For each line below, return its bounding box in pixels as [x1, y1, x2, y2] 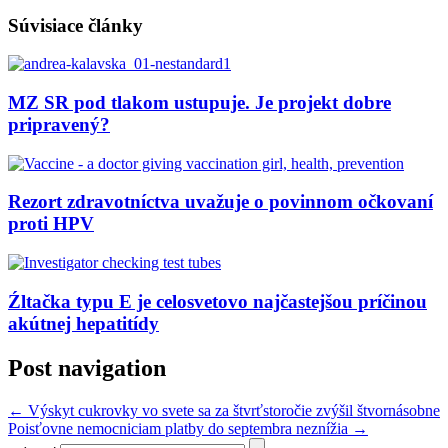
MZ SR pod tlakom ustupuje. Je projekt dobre [8, 91, 391, 113]
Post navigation [8, 354, 166, 381]
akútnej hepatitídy [8, 312, 159, 334]
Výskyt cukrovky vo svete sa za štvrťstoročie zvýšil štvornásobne [24, 401, 440, 419]
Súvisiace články [8, 14, 143, 36]
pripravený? [8, 113, 110, 135]
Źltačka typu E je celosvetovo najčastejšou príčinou [8, 290, 427, 312]
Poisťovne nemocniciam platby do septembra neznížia [8, 419, 352, 437]
